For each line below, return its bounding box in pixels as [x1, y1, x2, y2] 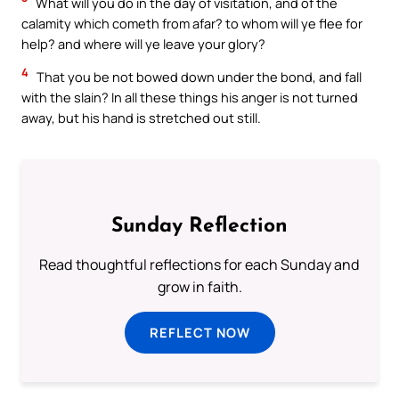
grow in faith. [157, 277, 242, 297]
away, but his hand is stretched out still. [21, 109, 261, 127]
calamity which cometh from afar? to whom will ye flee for [21, 13, 362, 32]
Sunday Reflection [111, 216, 288, 237]
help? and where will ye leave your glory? [21, 34, 265, 53]
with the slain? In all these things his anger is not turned [21, 88, 358, 107]
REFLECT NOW [149, 323, 250, 341]
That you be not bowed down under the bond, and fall [34, 68, 362, 86]
